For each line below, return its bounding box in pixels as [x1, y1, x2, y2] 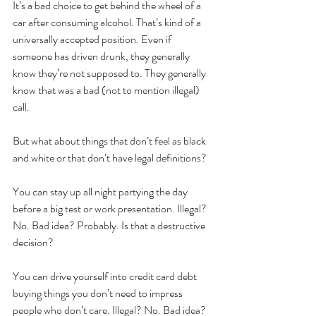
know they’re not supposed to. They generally [13, 65, 208, 81]
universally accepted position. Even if [13, 31, 174, 47]
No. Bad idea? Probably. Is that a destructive [13, 217, 207, 233]
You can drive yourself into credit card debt [13, 268, 199, 284]
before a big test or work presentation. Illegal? [13, 200, 209, 217]
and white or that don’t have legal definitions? [13, 150, 207, 166]
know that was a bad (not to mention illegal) [13, 82, 202, 98]
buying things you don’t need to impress [13, 285, 185, 301]
